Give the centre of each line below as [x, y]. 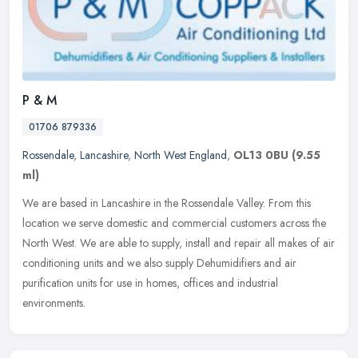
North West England [181, 155]
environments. [54, 303]
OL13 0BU [261, 155]
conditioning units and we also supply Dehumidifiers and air [159, 263]
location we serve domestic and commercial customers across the [174, 223]
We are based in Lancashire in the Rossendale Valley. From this [167, 203]
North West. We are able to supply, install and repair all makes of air [179, 243]
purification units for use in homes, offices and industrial [150, 283]
